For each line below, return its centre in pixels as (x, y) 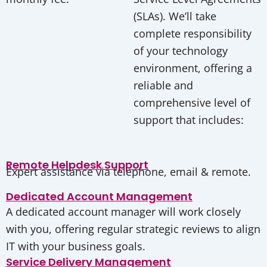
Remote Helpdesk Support (77, 164)
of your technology (181, 51)
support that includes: (189, 120)
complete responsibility (193, 34)
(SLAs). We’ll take (175, 16)
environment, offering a (193, 68)
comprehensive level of (192, 103)
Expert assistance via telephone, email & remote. (128, 171)
